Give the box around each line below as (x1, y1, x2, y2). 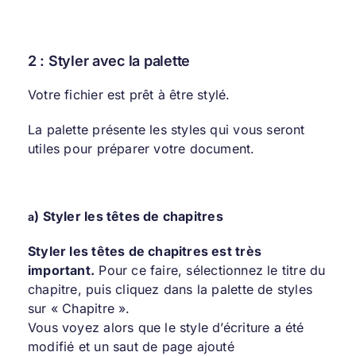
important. (27, 261, 95, 278)
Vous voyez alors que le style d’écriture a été (27, 319, 304, 335)
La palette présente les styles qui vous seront (27, 121, 305, 137)
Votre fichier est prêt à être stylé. (27, 86, 230, 103)
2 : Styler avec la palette (27, 52, 190, 69)
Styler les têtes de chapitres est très (27, 242, 261, 259)
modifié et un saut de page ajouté (27, 338, 234, 354)
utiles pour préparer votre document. (27, 140, 255, 157)
